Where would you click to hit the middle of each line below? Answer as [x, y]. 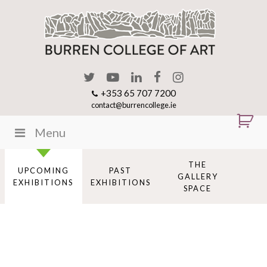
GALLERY [198, 176]
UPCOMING [43, 170]
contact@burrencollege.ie [133, 105]
